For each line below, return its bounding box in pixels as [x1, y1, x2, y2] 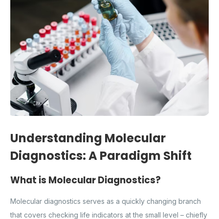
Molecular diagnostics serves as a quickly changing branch [10, 197, 201, 206]
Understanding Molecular [10, 130, 166, 146]
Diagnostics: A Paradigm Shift [10, 147, 192, 164]
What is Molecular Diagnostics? [10, 173, 161, 187]
